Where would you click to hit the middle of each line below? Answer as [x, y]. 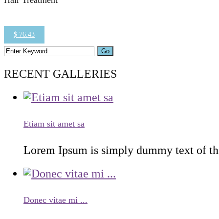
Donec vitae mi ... [55, 200]
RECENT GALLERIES [60, 74]
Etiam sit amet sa [54, 123]
